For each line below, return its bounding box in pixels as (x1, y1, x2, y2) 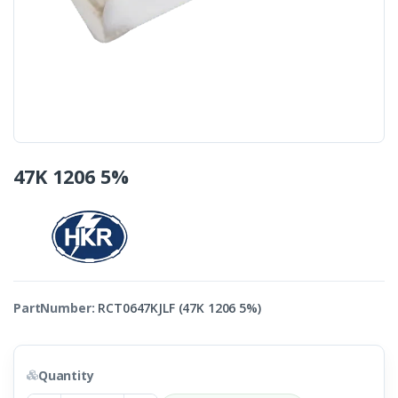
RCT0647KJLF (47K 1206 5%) (98, 299, 261, 316)
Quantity (37, 367, 94, 384)
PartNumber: (13, 299, 95, 316)
